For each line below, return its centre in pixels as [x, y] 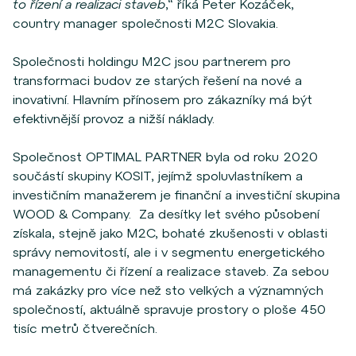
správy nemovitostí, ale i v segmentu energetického [169, 252]
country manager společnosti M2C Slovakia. [145, 23]
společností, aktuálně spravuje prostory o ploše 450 [169, 310]
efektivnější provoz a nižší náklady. [114, 119]
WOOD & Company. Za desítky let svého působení [166, 214]
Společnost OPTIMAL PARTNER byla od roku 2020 [165, 157]
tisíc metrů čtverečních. [85, 329]
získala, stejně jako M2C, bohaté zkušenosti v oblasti [170, 233]
